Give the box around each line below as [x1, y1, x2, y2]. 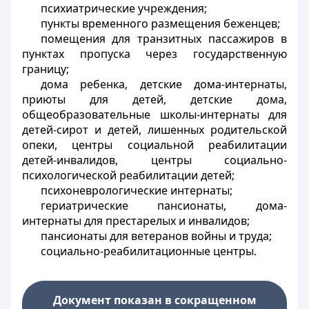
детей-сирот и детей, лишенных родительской [22, 122, 287, 137]
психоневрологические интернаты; [40, 183, 232, 198]
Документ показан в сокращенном [52, 292, 257, 308]
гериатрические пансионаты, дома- [40, 198, 287, 213]
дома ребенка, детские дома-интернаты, [40, 77, 287, 92]
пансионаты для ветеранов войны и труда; [40, 228, 272, 243]
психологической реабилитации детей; [22, 168, 235, 183]
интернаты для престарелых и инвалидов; [22, 213, 250, 228]
